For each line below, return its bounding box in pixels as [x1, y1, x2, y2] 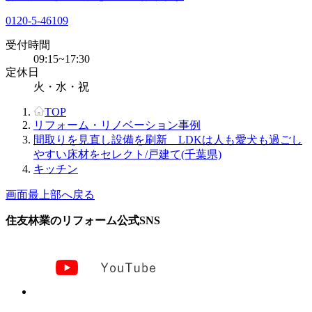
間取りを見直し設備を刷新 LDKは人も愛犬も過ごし [33, 133, 302, 146]
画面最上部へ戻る [6, 188, 95, 201]
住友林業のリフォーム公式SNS [6, 214, 160, 226]
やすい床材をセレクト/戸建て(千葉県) [33, 148, 221, 160]
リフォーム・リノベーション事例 [33, 118, 201, 131]
